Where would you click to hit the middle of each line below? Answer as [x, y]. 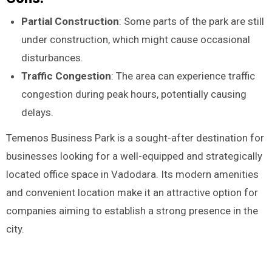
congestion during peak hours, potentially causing [134, 94]
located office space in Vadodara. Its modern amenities [132, 175]
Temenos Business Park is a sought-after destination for [135, 138]
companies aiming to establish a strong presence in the [132, 211]
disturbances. [53, 57]
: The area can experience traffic [183, 76]
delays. [38, 112]
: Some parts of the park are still [192, 21]
